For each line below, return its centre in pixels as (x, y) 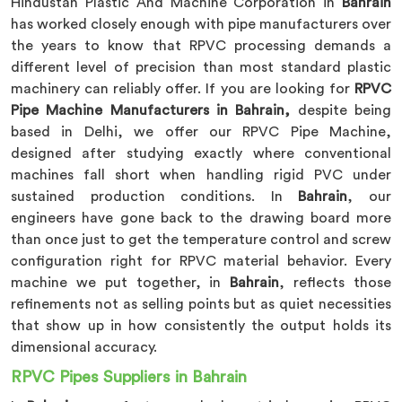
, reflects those (336, 283)
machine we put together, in (121, 283)
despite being (341, 110)
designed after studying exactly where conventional (201, 153)
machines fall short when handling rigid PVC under (201, 175)
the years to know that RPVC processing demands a (201, 46)
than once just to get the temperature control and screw (201, 240)
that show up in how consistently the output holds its (201, 326)
